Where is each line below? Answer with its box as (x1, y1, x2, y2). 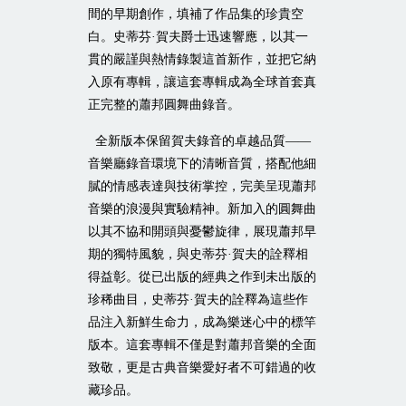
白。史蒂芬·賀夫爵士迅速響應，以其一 (87, 29, 308, 43)
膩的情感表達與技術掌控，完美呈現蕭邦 (87, 179, 316, 193)
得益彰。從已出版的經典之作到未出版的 (87, 269, 316, 284)
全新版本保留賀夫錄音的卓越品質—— (94, 133, 311, 148)
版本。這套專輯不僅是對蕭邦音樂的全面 (87, 337, 316, 352)
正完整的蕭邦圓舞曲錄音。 (87, 97, 240, 111)
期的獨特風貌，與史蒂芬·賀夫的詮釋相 (87, 246, 308, 261)
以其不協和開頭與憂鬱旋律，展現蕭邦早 (87, 224, 316, 238)
